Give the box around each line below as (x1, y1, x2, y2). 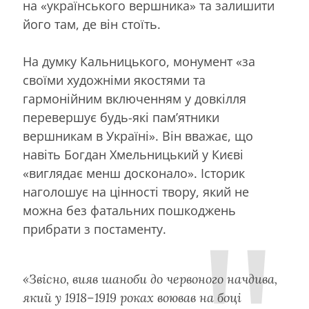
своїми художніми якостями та (23, 72, 206, 89)
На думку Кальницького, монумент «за (23, 53, 255, 70)
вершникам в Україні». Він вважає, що (23, 128, 253, 145)
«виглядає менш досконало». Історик (23, 165, 245, 182)
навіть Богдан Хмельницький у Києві (23, 146, 243, 163)
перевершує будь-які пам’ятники (23, 109, 219, 126)
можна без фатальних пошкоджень (23, 202, 236, 219)
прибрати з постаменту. (23, 221, 166, 238)
